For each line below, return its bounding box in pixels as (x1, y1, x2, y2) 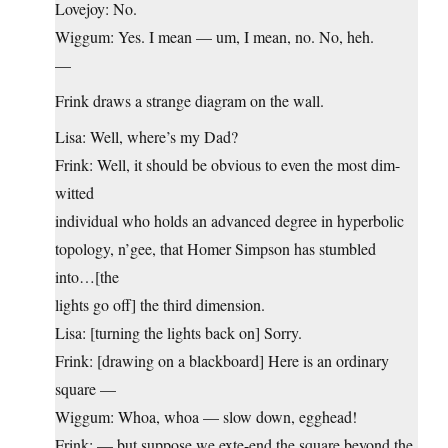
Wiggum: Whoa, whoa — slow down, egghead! (55, 406, 357, 428)
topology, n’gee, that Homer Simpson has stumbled (55, 238, 376, 260)
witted (55, 182, 94, 204)
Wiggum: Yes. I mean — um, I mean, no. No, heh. (55, 26, 374, 48)
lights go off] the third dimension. (55, 294, 265, 316)
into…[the (55, 266, 119, 288)
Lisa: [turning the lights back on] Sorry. (55, 322, 302, 344)
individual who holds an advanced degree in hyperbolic (55, 210, 404, 232)
